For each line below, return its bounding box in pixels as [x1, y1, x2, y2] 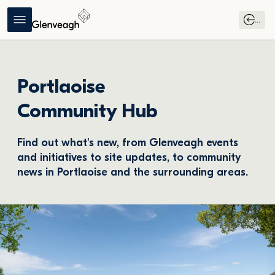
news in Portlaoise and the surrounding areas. [17, 166, 248, 179]
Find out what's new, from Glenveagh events [17, 136, 238, 149]
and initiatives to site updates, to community [17, 151, 241, 164]
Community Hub [17, 99, 158, 122]
